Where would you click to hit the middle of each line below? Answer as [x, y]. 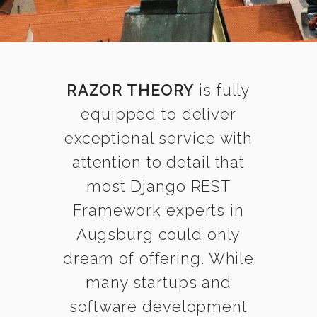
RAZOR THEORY [130, 90]
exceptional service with [158, 138]
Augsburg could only [158, 234]
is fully [223, 90]
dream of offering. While [158, 258]
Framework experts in [158, 210]
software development [158, 306]
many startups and [158, 282]
